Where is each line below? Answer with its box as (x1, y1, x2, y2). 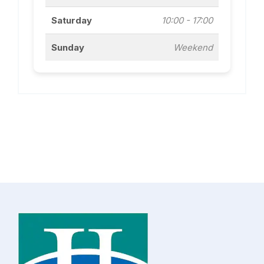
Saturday (51, 15, 92, 26)
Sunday (51, 42, 84, 53)
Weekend (173, 42, 213, 53)
